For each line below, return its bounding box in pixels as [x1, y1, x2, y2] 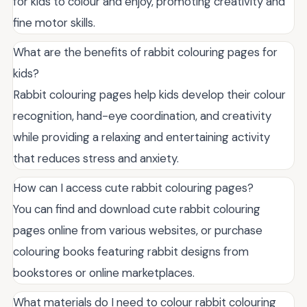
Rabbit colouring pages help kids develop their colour [13, 86, 286, 102]
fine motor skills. [13, 14, 95, 30]
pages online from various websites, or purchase [13, 222, 262, 238]
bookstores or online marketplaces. [13, 265, 195, 280]
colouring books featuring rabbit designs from [13, 243, 249, 259]
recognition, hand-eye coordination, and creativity [13, 108, 271, 123]
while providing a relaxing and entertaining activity [13, 129, 270, 145]
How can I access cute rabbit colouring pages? [13, 180, 254, 195]
